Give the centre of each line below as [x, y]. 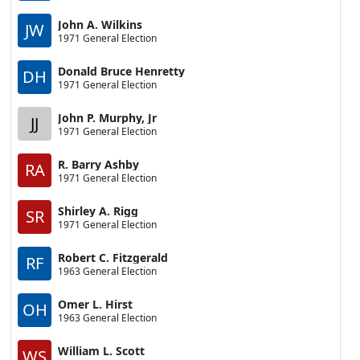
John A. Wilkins [100, 24]
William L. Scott [102, 350]
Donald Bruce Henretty [122, 71]
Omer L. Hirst [96, 304]
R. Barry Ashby [99, 164]
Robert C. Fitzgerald [113, 257]
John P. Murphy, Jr [108, 117]
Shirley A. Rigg [98, 211]
